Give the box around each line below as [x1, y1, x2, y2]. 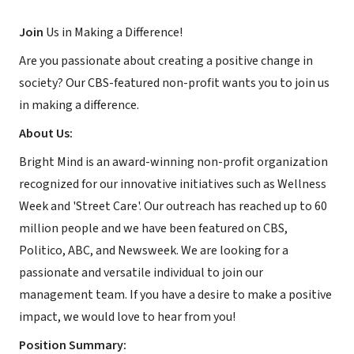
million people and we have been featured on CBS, [19, 220, 288, 237]
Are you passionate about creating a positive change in [19, 52, 313, 70]
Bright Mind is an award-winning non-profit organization [19, 153, 328, 171]
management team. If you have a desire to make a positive [19, 286, 332, 303]
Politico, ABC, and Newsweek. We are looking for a [19, 242, 288, 259]
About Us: [19, 125, 73, 142]
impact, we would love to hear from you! [19, 308, 235, 326]
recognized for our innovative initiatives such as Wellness [19, 175, 326, 193]
